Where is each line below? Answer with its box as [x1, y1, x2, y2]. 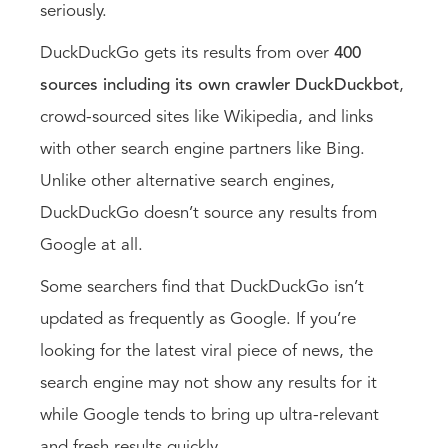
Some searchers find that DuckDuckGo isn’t [40, 278, 364, 296]
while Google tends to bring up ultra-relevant [40, 406, 379, 424]
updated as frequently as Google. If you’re [40, 310, 356, 328]
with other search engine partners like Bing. [40, 140, 365, 158]
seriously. [40, 2, 112, 20]
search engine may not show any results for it [40, 374, 377, 392]
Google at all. [40, 236, 148, 254]
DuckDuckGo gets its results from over [40, 44, 334, 62]
